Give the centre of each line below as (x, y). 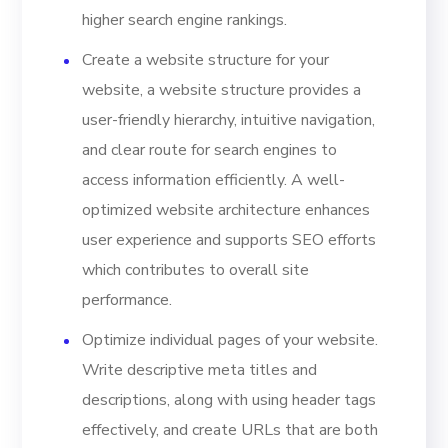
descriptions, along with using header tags (229, 399)
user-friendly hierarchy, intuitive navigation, (229, 119)
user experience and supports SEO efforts (229, 239)
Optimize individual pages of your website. (230, 339)
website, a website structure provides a (222, 89)
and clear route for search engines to (210, 149)
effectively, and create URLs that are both (230, 429)
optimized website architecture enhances (226, 209)
